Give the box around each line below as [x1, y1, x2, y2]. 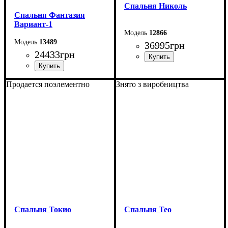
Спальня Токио [14, 205, 71, 214]
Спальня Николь [124, 1, 187, 10]
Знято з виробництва [116, 79, 189, 89]
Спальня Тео [124, 205, 172, 214]
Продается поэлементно [6, 79, 90, 89]
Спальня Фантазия [14, 10, 85, 19]
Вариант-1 [14, 19, 52, 28]
